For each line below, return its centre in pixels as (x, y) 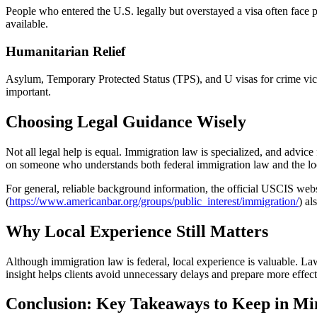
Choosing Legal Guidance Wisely (126, 121)
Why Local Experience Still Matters (137, 231)
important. (28, 91)
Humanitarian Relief (65, 52)
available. (27, 24)
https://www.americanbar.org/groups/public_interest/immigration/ (154, 201)
